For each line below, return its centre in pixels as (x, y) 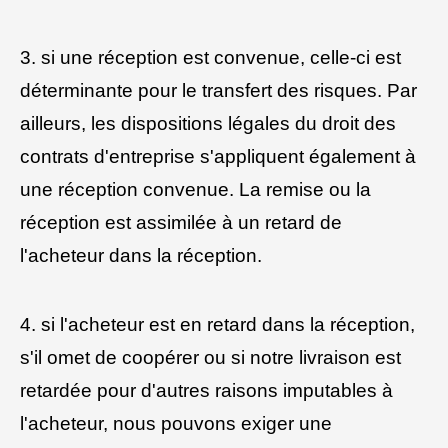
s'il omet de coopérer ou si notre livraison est (210, 357)
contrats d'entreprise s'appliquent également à (218, 157)
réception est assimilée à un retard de (181, 223)
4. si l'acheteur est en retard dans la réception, (217, 324)
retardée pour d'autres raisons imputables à (206, 390)
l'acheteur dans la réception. (141, 256)
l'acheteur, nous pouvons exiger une (176, 423)
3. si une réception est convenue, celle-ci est (210, 58)
